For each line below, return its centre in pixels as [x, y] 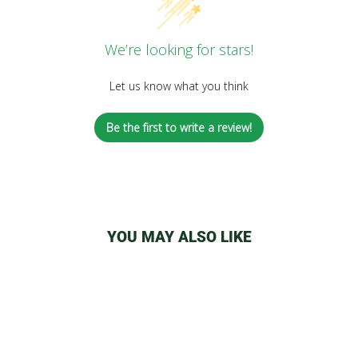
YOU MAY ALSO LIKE [179, 238]
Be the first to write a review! [179, 128]
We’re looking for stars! [179, 50]
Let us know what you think [179, 86]
